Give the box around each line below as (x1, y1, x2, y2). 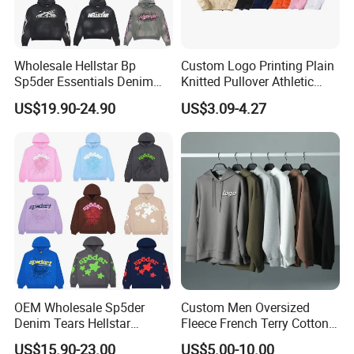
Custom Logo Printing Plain (180, 57, 334, 75)
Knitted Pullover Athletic (180, 73, 314, 91)
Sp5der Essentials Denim (14, 73, 154, 91)
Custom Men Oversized (180, 298, 310, 316)
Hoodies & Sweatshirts (180, 88, 307, 107)
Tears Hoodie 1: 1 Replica (14, 88, 156, 107)
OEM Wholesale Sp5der (14, 298, 145, 316)
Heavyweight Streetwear (180, 330, 315, 348)
